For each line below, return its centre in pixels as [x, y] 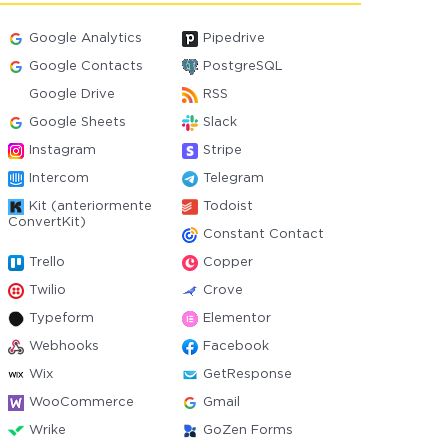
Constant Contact [263, 234]
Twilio [48, 290]
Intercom [59, 178]
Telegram [233, 178]
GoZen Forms [247, 430]
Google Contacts [86, 66]
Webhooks [64, 346]
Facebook [235, 346]
